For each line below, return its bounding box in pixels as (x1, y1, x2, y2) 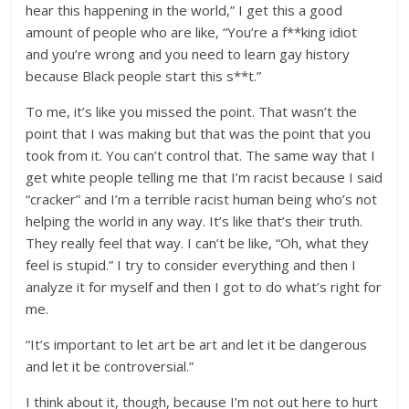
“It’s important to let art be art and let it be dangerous (26, 335, 368, 353)
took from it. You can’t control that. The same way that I (26, 146, 376, 164)
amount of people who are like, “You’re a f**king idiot (26, 23, 358, 41)
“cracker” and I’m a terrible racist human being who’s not (26, 190, 378, 208)
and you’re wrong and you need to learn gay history (26, 45, 351, 63)
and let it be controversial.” (26, 357, 194, 375)
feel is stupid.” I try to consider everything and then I (26, 256, 357, 274)
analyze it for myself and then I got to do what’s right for (26, 278, 383, 296)
